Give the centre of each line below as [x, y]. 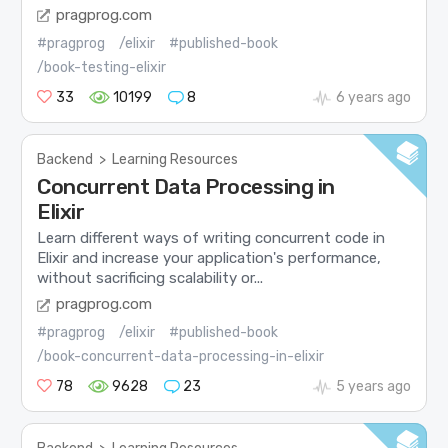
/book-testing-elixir [102, 67]
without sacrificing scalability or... [150, 277]
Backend [65, 159]
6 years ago [373, 97]
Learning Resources [175, 159]
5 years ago [373, 387]
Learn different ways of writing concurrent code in [211, 237]
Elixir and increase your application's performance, [209, 257]
